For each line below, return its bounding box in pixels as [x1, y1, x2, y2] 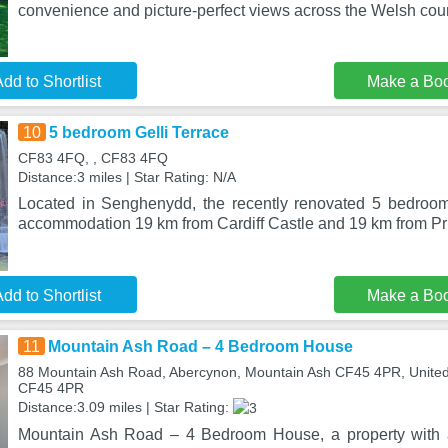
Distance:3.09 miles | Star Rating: [17, 399, 233, 415]
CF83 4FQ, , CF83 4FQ [17, 150, 168, 166]
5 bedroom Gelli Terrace [48, 124, 229, 141]
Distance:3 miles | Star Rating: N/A [17, 169, 236, 185]
